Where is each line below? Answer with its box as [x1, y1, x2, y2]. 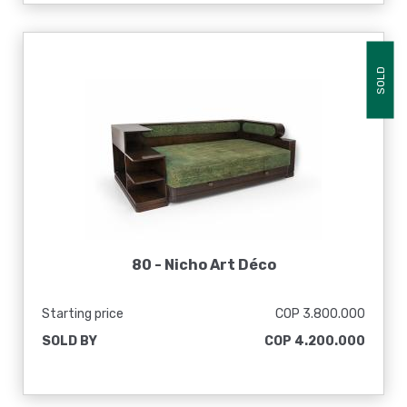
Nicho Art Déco [164, 256, 276, 273]
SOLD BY [42, 333, 97, 349]
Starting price [42, 306, 124, 322]
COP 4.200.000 [264, 333, 365, 349]
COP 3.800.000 [275, 306, 365, 322]
